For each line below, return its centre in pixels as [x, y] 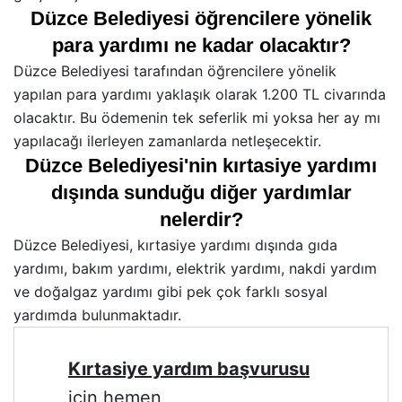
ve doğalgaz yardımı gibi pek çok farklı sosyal [170, 292]
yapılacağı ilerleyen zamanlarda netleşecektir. [167, 141]
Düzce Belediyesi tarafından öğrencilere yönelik [175, 71]
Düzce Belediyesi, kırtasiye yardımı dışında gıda [175, 245]
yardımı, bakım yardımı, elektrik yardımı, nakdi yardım [195, 269]
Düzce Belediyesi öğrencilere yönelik [201, 19]
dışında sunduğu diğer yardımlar [201, 193]
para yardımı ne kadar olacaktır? [201, 46]
